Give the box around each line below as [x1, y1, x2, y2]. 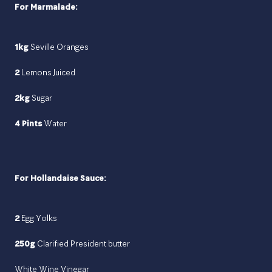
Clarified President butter [35, 238, 130, 250]
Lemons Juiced [19, 67, 75, 78]
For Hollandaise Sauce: [15, 172, 106, 184]
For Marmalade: [15, 1, 78, 13]
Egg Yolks [19, 212, 57, 224]
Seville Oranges [29, 41, 89, 53]
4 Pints [15, 118, 42, 129]
